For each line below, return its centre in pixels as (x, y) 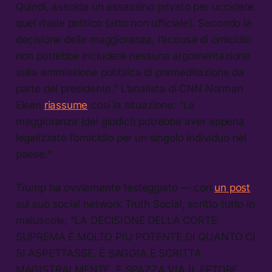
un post (233, 187)
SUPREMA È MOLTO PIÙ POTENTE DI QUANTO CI (135, 236)
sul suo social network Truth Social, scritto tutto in (135, 204)
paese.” (33, 154)
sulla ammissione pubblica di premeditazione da (130, 72)
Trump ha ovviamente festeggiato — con (115, 187)
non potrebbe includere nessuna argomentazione (133, 56)
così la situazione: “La (141, 105)
